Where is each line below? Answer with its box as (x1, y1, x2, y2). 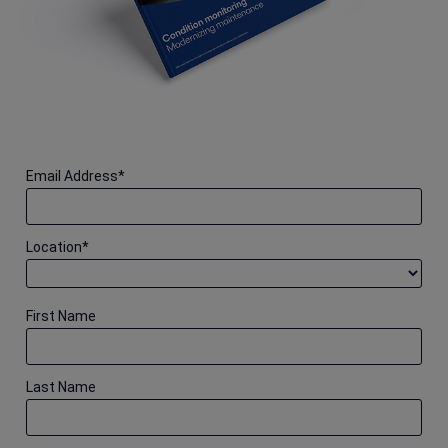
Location (26, 238, 82, 255)
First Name (26, 307, 96, 324)
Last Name (26, 378, 96, 395)
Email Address (26, 167, 118, 184)
